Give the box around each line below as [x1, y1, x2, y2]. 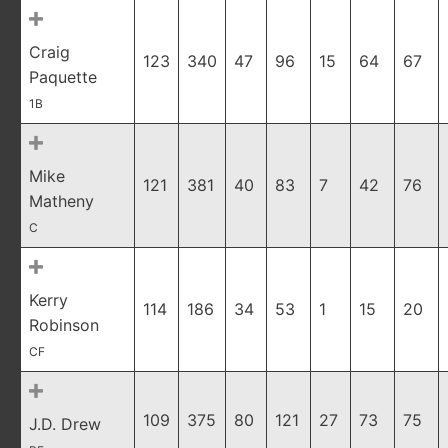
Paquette [29, 67, 97, 87]
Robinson [29, 315, 99, 335]
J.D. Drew [29, 414, 101, 434]
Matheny [29, 191, 94, 211]
